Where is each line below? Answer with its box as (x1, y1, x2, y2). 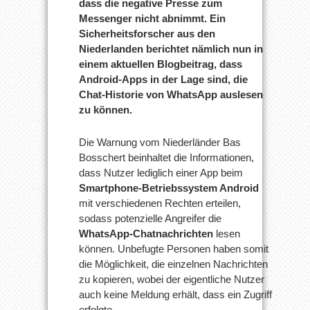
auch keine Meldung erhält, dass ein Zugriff (79, 288, 272, 300)
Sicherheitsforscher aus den (79, 27, 215, 39)
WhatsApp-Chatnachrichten (79, 227, 213, 239)
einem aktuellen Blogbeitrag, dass (79, 57, 242, 70)
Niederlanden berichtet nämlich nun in (79, 42, 263, 55)
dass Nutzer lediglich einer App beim (79, 166, 243, 179)
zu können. (79, 103, 132, 116)
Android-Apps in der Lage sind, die (79, 73, 248, 85)
